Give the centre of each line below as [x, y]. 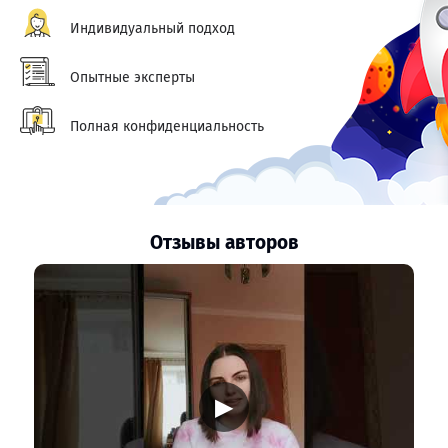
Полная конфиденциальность [167, 126]
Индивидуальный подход [152, 28]
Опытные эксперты [132, 77]
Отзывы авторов [224, 242]
